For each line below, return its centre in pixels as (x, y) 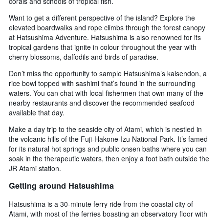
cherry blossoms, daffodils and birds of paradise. (84, 56)
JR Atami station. (35, 168)
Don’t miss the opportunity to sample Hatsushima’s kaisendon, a (108, 73)
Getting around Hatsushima (61, 186)
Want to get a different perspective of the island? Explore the (102, 17)
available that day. (37, 112)
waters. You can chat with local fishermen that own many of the (106, 93)
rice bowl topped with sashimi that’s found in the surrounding (102, 83)
